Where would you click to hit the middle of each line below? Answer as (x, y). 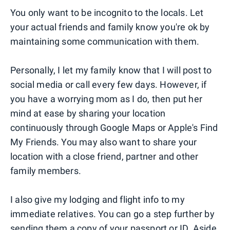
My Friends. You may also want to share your (104, 142)
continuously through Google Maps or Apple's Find (114, 127)
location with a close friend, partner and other (104, 156)
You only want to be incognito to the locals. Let (107, 12)
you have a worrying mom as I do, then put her (107, 99)
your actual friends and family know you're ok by (110, 27)
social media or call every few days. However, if (109, 84)
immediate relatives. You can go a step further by (112, 214)
